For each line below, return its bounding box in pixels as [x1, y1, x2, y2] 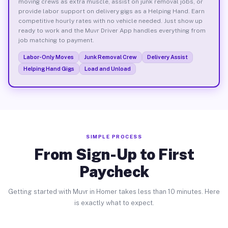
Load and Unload [84, 65, 131, 72]
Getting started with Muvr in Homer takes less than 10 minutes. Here [8, 188, 220, 195]
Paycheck [79, 162, 149, 181]
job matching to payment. [18, 36, 94, 44]
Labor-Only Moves [23, 53, 74, 60]
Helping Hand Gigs [23, 65, 74, 72]
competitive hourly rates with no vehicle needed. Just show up [18, 17, 203, 24]
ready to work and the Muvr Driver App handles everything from [18, 26, 206, 34]
